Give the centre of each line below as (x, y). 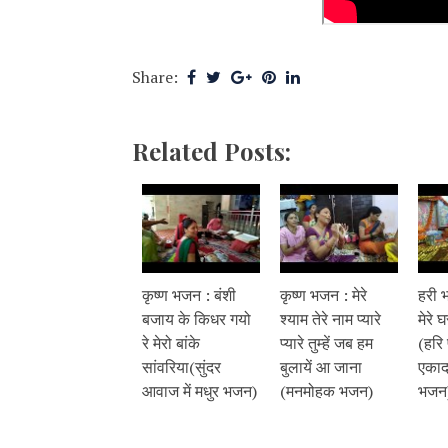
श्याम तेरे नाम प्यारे (330, 318)
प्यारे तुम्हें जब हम (326, 342)
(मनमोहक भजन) (326, 390)
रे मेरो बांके (171, 342)
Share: (157, 77)
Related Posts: (211, 151)
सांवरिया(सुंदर (181, 366)
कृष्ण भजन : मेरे (323, 294)
